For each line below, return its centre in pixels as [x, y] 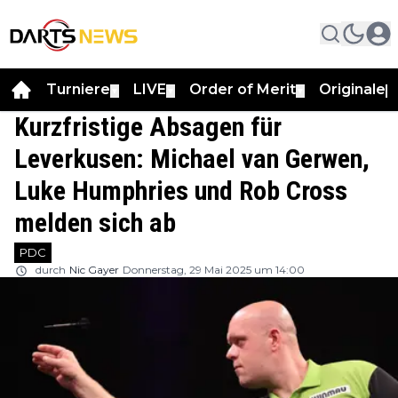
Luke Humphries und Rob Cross [181, 190]
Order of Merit [243, 89]
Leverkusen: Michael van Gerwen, [192, 158]
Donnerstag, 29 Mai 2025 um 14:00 [214, 269]
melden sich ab [95, 222]
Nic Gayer [94, 269]
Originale [352, 89]
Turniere [78, 89]
